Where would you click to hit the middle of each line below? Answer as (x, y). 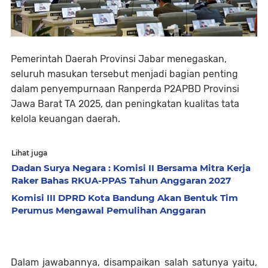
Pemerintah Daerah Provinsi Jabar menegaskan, (119, 59)
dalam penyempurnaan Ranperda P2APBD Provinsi (125, 89)
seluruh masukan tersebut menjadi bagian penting (124, 74)
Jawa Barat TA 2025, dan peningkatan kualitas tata (125, 104)
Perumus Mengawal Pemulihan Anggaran (109, 211)
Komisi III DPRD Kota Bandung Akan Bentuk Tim (125, 198)
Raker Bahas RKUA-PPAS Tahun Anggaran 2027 (121, 181)
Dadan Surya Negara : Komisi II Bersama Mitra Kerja (131, 168)
